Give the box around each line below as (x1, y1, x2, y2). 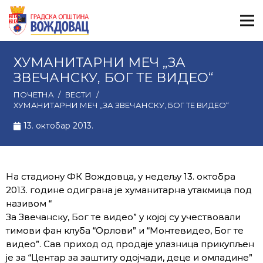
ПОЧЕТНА (13, 90, 54, 99)
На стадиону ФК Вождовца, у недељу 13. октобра (6, 170, 235, 182)
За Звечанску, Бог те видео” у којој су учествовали (6, 211, 241, 222)
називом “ (6, 197, 52, 209)
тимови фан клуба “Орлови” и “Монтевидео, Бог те (6, 224, 244, 236)
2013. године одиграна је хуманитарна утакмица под (6, 184, 252, 195)
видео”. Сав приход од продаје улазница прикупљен (6, 238, 254, 249)
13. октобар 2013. (23, 120, 94, 131)
